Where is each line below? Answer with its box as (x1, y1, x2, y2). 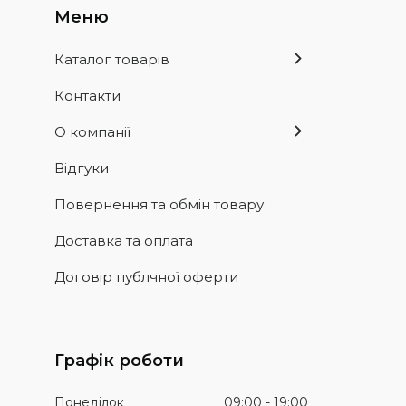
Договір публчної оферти (54, 268, 238, 285)
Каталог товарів (54, 51, 169, 68)
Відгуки (54, 159, 109, 177)
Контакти (54, 87, 121, 104)
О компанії (54, 123, 130, 140)
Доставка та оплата (54, 232, 193, 249)
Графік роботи (54, 351, 184, 371)
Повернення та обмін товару (54, 196, 264, 213)
